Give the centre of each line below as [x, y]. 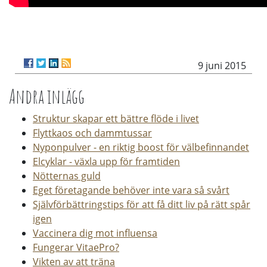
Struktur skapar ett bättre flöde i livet [116, 119]
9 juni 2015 [222, 66]
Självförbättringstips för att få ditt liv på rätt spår [142, 205]
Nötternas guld [67, 176]
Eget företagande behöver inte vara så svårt [131, 190]
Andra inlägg [47, 97]
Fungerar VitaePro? [76, 248]
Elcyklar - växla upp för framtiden [106, 162]
